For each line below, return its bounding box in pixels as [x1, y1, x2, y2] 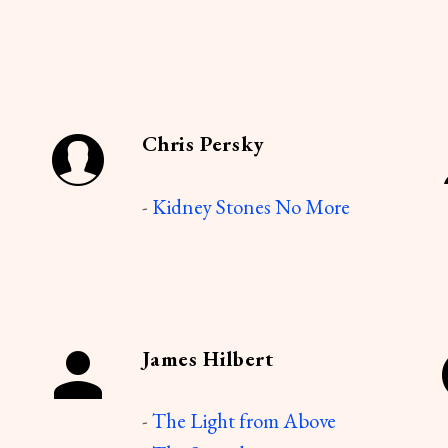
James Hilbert [141, 344, 274, 372]
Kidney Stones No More [151, 192, 350, 220]
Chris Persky [141, 130, 265, 158]
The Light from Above [151, 407, 336, 435]
